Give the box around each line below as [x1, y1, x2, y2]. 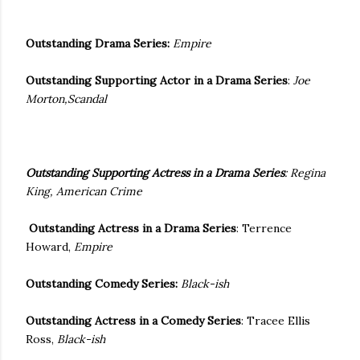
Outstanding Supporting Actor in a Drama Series [26, 73, 288, 88]
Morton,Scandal [26, 92, 107, 106]
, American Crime [50, 184, 142, 198]
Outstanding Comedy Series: [26, 276, 178, 291]
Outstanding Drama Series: [26, 36, 173, 51]
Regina [290, 166, 325, 180]
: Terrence [236, 221, 292, 235]
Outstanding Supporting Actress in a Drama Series [26, 166, 284, 180]
